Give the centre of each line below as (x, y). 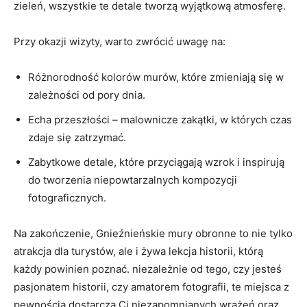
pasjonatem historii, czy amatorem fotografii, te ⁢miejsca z (151, 286)
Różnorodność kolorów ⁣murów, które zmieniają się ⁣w (156, 77)
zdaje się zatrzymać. (77, 137)
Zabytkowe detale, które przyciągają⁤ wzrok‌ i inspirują (156, 162)
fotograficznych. (67, 197)
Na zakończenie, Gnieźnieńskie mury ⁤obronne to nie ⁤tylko (153, 233)
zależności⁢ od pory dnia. (87, 95)
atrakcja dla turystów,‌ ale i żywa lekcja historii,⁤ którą (138, 251)
